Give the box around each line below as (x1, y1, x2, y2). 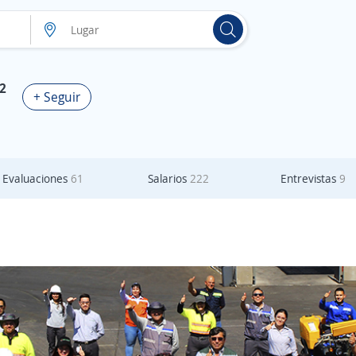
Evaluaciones (2, 171, 71, 186)
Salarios (147, 171, 190, 186)
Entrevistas (281, 171, 339, 186)
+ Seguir (33, 88, 80, 106)
